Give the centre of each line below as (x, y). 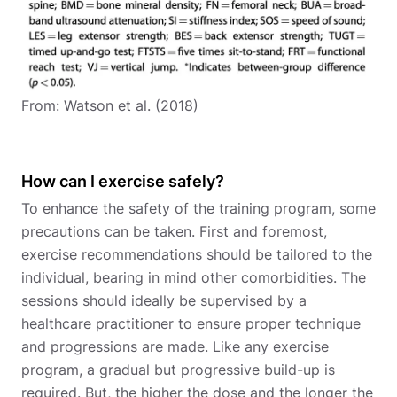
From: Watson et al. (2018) (110, 105)
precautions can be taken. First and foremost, (174, 231)
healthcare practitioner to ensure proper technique (191, 323)
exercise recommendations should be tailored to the (197, 254)
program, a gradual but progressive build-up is (178, 369)
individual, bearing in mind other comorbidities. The (194, 277)
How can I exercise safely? (123, 181)
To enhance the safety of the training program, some (198, 208)
